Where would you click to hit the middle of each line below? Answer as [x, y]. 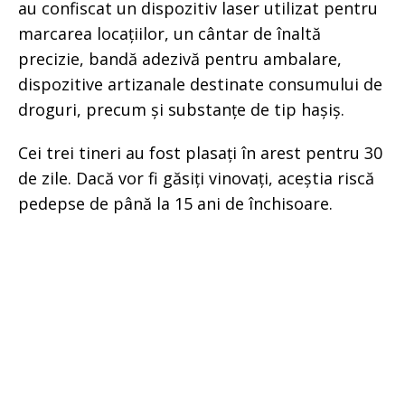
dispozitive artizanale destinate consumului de [200, 84]
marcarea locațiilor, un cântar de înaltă [170, 33]
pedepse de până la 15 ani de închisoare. [175, 203]
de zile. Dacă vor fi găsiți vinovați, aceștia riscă [196, 178]
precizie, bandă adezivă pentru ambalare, [180, 58]
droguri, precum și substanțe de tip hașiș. [181, 109]
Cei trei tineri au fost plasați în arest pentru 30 [200, 152]
